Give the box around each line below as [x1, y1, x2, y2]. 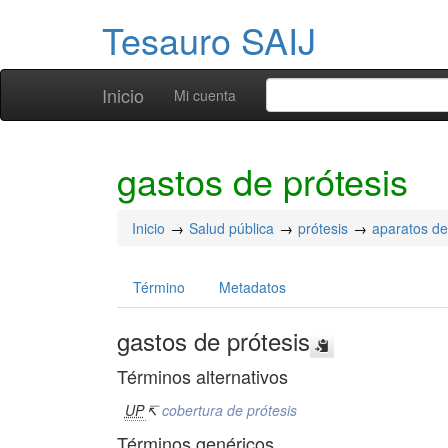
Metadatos [219, 277, 286, 297]
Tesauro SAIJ [102, 14, 316, 65]
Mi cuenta [174, 85, 236, 105]
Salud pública [189, 218, 274, 238]
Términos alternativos [117, 363, 288, 389]
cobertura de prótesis [161, 400, 297, 420]
